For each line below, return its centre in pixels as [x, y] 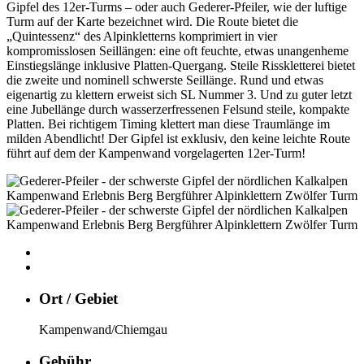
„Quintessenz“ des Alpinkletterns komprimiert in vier [142, 36]
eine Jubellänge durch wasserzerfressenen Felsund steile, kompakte [178, 109]
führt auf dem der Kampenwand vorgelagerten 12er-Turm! [156, 153]
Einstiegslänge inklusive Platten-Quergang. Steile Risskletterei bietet [181, 65]
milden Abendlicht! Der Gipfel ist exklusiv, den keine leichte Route [178, 138]
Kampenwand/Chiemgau [103, 330]
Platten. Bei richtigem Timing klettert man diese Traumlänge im [168, 123]
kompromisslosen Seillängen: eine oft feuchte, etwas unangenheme [178, 50]
